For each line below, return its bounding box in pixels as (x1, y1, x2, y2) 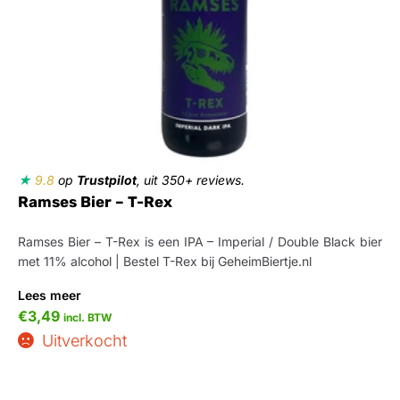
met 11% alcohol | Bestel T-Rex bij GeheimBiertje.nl (18, 254, 312, 269)
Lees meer (18, 287, 81, 303)
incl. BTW (63, 311, 112, 324)
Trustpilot (77, 172, 137, 187)
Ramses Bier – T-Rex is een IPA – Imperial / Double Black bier (18, 234, 382, 249)
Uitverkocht (41, 331, 127, 350)
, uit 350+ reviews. (137, 172, 245, 187)
